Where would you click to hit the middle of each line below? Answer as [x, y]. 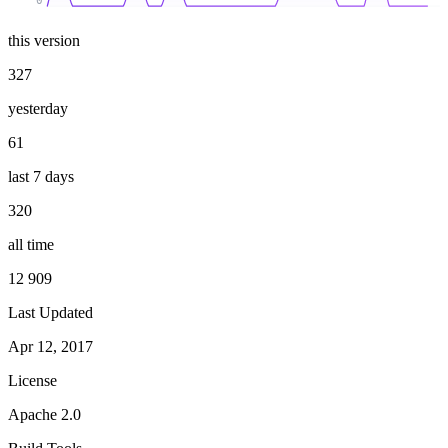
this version [44, 40]
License [32, 380]
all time [31, 244]
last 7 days [41, 176]
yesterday [38, 108]
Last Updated [50, 312]
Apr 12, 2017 [50, 346]
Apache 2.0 [44, 414]
